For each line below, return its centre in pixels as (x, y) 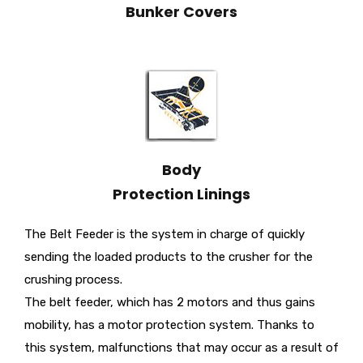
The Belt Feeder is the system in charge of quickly (164, 235)
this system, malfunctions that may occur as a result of (181, 348)
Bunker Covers (181, 12)
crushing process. (73, 280)
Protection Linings (181, 194)
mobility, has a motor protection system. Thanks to (169, 325)
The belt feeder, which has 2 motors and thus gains (170, 303)
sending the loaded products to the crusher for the (169, 257)
